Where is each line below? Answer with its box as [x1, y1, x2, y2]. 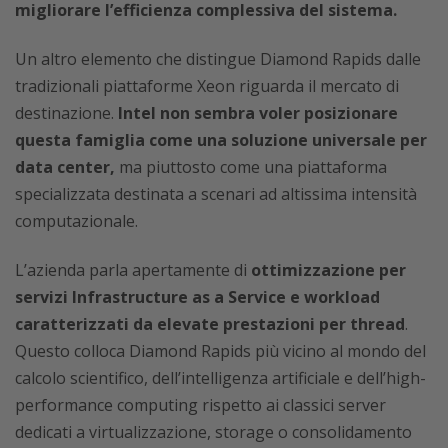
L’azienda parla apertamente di [15, 259, 251, 282]
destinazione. [15, 102, 114, 125]
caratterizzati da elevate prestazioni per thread [15, 313, 405, 336]
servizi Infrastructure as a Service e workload [15, 286, 380, 309]
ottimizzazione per [251, 259, 406, 282]
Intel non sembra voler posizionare [114, 102, 398, 125]
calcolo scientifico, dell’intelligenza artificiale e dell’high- [15, 367, 426, 390]
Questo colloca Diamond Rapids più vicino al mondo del [15, 340, 426, 363]
